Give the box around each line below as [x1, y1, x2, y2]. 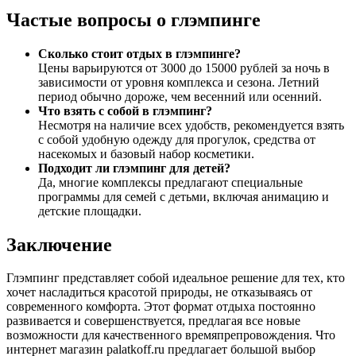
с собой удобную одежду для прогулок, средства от [38, 132, 315, 146]
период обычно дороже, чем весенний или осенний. [38, 89, 322, 103]
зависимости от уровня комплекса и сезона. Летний [38, 75, 319, 89]
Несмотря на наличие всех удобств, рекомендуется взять [38, 118, 344, 132]
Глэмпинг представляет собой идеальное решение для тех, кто [6, 271, 345, 285]
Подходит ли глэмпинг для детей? [38, 161, 230, 175]
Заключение [6, 234, 112, 255]
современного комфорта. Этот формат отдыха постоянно [6, 300, 315, 314]
